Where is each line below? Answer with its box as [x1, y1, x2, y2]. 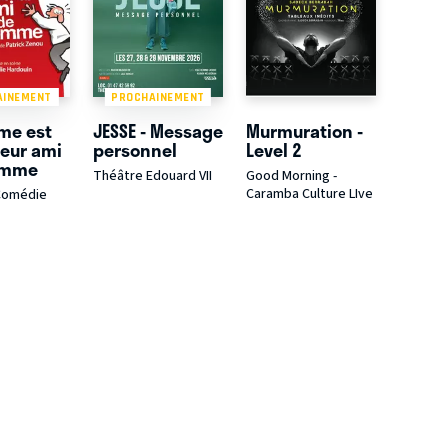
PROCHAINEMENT [111, 89, 205, 104]
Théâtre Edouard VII [93, 166, 213, 187]
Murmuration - [245, 117, 363, 146]
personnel [93, 136, 178, 165]
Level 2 [245, 136, 302, 165]
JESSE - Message [93, 117, 224, 146]
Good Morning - [245, 166, 337, 187]
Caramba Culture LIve [245, 184, 373, 205]
